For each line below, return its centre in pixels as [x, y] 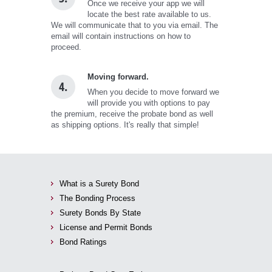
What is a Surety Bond [99, 183]
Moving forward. [118, 76]
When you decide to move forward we [153, 92]
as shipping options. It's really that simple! [125, 124]
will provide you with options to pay [149, 103]
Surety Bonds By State [100, 212]
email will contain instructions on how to [121, 36]
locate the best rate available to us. [149, 14]
